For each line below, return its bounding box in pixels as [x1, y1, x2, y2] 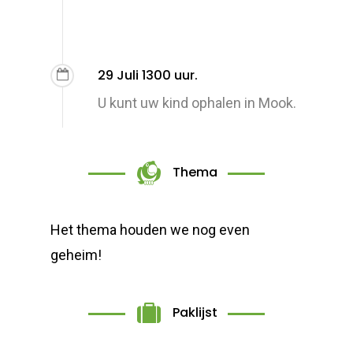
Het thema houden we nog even [50, 221, 251, 238]
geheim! [50, 246, 102, 263]
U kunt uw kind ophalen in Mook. [98, 94, 297, 111]
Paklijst [173, 303, 218, 322]
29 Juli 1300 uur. [98, 65, 199, 84]
